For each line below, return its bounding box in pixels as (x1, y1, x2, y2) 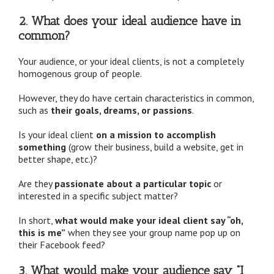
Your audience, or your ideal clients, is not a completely (18, 54, 243, 67)
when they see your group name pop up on (65, 226, 240, 239)
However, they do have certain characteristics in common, (18, 91, 254, 104)
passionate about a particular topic (54, 177, 213, 190)
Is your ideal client (18, 128, 94, 141)
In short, (18, 213, 55, 226)
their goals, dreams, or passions (51, 103, 192, 116)
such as (18, 103, 51, 116)
